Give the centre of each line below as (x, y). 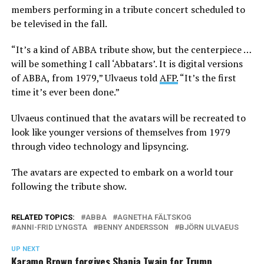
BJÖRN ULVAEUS (209, 227)
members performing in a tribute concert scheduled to (128, 9)
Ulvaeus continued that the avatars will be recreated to (128, 118)
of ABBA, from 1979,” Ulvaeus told (85, 77)
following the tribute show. (69, 186)
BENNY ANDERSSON (133, 227)
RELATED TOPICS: (43, 217)
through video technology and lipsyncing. (100, 146)
